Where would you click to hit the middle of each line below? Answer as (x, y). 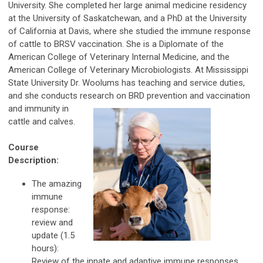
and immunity (34, 108)
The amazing (57, 183)
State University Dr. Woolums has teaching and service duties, (127, 82)
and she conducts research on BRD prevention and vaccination (129, 95)
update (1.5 (53, 235)
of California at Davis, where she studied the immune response (129, 31)
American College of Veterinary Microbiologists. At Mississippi (128, 70)
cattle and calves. (42, 121)
